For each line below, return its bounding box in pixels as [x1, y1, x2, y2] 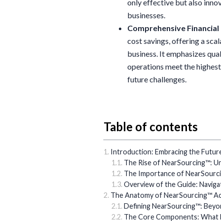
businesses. [127, 10, 165, 20]
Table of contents [104, 119, 198, 134]
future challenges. [127, 74, 186, 84]
